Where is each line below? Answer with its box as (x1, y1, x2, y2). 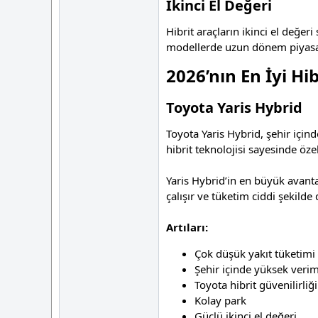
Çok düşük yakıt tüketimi (194, 246, 315, 261)
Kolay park (194, 293, 246, 308)
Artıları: (166, 220, 208, 235)
